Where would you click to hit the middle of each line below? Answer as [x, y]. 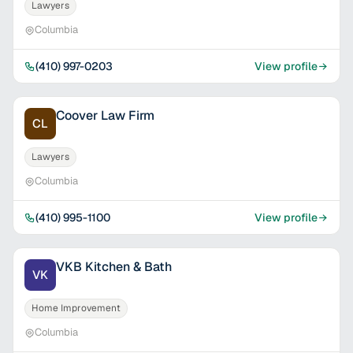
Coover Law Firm [105, 115]
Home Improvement [76, 308]
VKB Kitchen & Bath [114, 267]
